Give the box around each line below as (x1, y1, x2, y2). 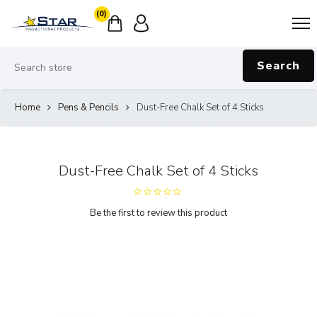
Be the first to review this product (90, 206, 227, 219)
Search (257, 57, 300, 74)
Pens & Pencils (58, 100, 119, 114)
